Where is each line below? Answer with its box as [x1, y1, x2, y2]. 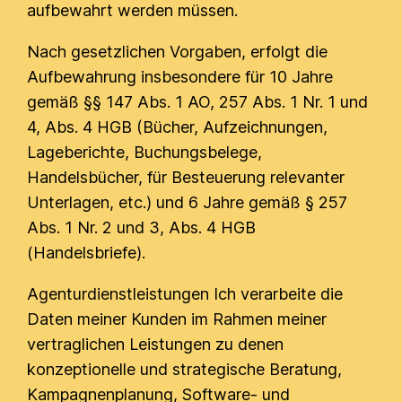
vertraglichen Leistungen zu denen [27, 335, 284, 354]
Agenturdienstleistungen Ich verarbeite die [27, 284, 344, 303]
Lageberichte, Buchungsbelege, [27, 143, 263, 162]
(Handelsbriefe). [27, 243, 146, 262]
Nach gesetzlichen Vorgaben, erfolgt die [27, 42, 328, 61]
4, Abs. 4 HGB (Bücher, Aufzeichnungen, [27, 118, 328, 136]
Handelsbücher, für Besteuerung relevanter [27, 168, 345, 187]
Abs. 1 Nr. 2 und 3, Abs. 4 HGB [27, 218, 257, 237]
